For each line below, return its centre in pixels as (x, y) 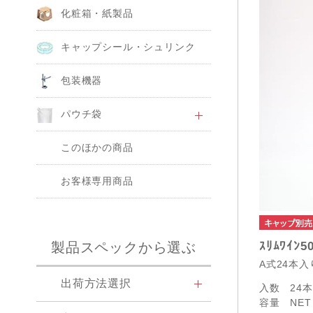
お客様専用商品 (97, 181)
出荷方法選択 (96, 283)
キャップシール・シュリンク (128, 47)
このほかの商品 (97, 147)
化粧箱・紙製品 (97, 13)
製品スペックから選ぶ (124, 247)
